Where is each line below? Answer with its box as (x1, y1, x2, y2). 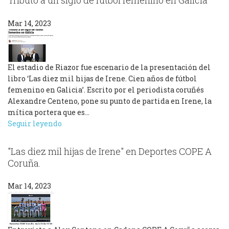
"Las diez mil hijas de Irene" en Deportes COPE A (8, 145, 212, 157)
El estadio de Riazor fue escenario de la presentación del (8, 62, 211, 72)
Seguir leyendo (8, 118, 62, 128)
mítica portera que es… (8, 107, 89, 117)
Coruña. (8, 156, 41, 169)
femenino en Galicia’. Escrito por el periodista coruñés (8, 84, 204, 95)
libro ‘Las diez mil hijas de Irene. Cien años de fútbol (8, 73, 197, 83)
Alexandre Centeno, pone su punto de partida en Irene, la (8, 96, 212, 106)
